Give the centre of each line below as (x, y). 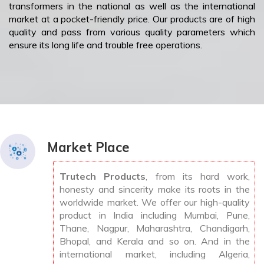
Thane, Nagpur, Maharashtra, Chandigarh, (155, 228)
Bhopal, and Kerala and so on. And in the (155, 241)
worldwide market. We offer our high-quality (155, 202)
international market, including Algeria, (155, 254)
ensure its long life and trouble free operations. (105, 45)
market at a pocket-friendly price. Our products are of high (132, 19)
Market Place (88, 148)
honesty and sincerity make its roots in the (155, 189)
